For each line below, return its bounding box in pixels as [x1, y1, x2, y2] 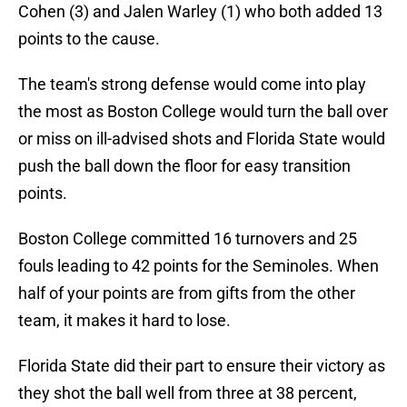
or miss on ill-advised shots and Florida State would [18, 129, 385, 149]
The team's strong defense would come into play [18, 74, 366, 94]
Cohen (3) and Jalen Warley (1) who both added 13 [18, 2, 382, 22]
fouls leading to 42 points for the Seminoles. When [18, 256, 379, 276]
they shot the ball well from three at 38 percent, [18, 383, 357, 403]
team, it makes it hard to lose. [18, 311, 231, 331]
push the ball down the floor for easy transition [18, 156, 351, 176]
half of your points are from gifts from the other [18, 283, 355, 303]
